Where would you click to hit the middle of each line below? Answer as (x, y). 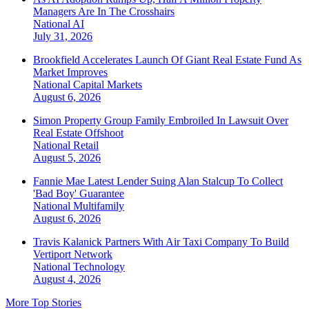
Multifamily (99, 206)
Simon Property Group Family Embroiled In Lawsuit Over (161, 121)
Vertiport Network (73, 255)
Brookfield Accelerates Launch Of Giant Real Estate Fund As (167, 60)
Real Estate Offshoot (78, 133)
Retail (86, 146)
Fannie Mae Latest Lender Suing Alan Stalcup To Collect (158, 181)
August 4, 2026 (67, 279)
